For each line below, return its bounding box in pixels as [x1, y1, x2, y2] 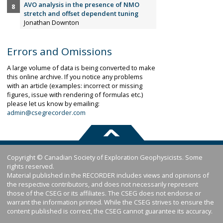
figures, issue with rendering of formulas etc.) [7, 90, 143, 100]
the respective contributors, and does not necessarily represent [7, 180, 198, 189]
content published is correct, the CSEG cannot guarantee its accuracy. [7, 207, 213, 216]
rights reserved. [7, 162, 54, 171]
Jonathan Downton [23, 17, 79, 27]
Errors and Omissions [7, 44, 112, 58]
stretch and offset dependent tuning [23, 8, 138, 18]
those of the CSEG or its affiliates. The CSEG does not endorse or [7, 189, 201, 198]
